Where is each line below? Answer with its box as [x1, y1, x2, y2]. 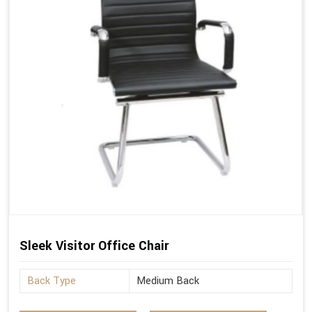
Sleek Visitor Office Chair [19, 237, 169, 256]
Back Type [27, 274, 76, 289]
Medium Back [136, 274, 199, 289]
